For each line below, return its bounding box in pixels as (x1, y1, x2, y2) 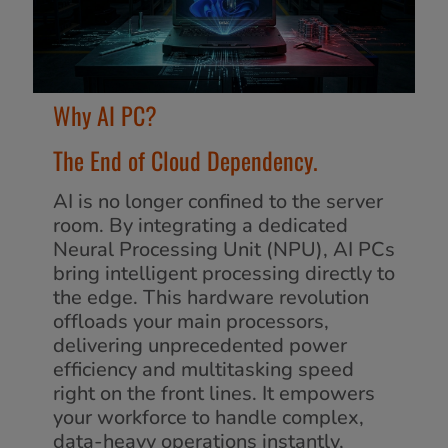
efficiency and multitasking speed (53, 355, 354, 383)
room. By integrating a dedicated (53, 211, 348, 239)
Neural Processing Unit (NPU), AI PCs (53, 235, 395, 263)
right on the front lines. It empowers (53, 379, 375, 407)
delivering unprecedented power (53, 331, 347, 359)
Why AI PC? (53, 96, 157, 133)
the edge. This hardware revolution (53, 283, 369, 311)
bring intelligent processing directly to (53, 259, 395, 287)
